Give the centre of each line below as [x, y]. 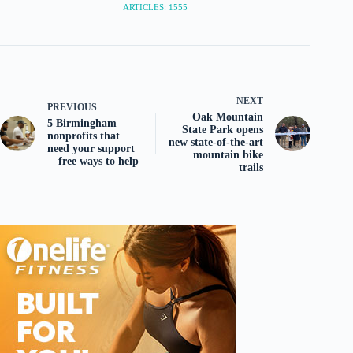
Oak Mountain [228, 117]
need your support [91, 149]
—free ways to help [93, 162]
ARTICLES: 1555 [156, 7]
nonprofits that [84, 136]
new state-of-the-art [216, 143]
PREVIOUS [72, 108]
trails [251, 168]
